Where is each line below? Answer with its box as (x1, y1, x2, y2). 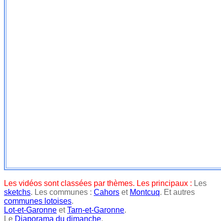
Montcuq (130, 188, 160, 196)
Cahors (94, 188, 119, 196)
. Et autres (160, 188, 195, 196)
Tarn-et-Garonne (67, 206, 124, 214)
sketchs (4, 188, 31, 196)
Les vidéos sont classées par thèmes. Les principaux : (4, 179, 194, 187)
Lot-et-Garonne (4, 206, 57, 214)
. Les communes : (31, 188, 94, 196)
